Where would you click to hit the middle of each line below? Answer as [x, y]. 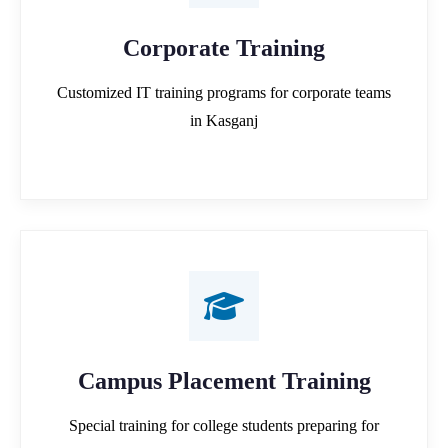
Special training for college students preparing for [224, 425]
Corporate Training [224, 47]
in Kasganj [224, 120]
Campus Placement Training [224, 380]
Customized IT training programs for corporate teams [224, 92]
